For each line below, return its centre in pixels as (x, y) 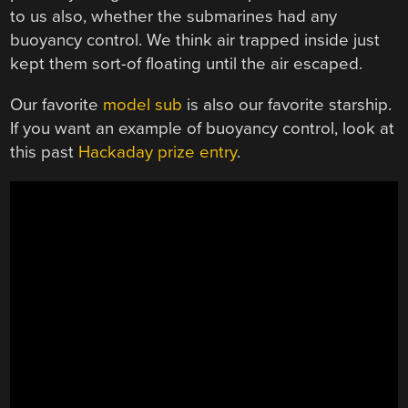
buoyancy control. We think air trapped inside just (195, 41)
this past (45, 153)
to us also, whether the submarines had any (174, 17)
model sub (143, 105)
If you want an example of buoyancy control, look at (203, 129)
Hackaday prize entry (158, 153)
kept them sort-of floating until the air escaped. (187, 64)
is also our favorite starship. (287, 105)
